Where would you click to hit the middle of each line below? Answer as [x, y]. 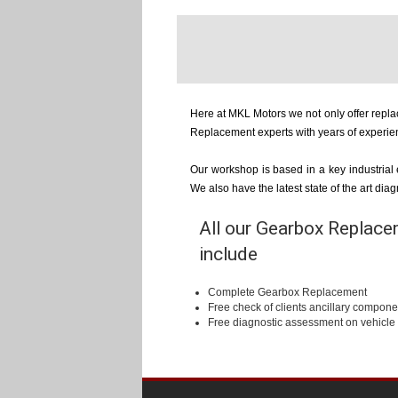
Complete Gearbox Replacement [287, 292]
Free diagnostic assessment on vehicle [302, 322]
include [228, 254]
